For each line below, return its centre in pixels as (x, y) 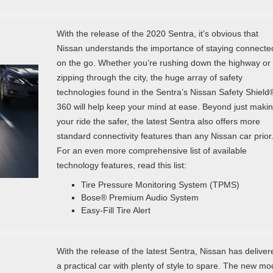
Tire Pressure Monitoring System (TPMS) (160, 184)
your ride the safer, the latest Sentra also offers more (158, 121)
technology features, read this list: (121, 165)
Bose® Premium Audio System (140, 197)
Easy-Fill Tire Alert (115, 210)
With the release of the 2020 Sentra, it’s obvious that (157, 33)
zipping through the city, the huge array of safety (149, 77)
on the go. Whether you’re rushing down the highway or (163, 62)
